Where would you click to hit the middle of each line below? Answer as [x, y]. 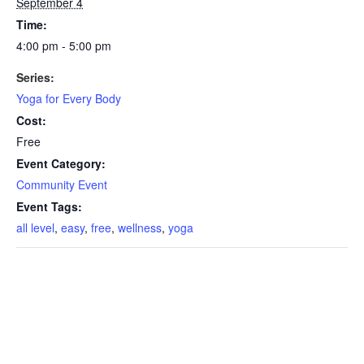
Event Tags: [49, 207]
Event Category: [61, 164]
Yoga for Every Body [69, 99]
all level [35, 228]
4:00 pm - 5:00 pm [64, 46]
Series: [35, 78]
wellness [140, 228]
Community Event [62, 185]
